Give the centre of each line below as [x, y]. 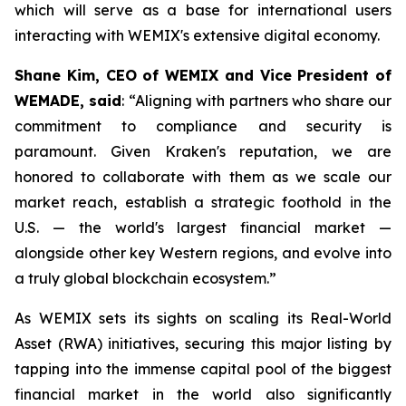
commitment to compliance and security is [203, 126]
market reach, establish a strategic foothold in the [203, 203]
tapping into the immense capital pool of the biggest [203, 369]
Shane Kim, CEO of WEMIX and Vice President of [203, 76]
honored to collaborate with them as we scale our [203, 177]
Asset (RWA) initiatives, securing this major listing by [203, 344]
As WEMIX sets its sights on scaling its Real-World [203, 319]
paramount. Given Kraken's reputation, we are [203, 152]
